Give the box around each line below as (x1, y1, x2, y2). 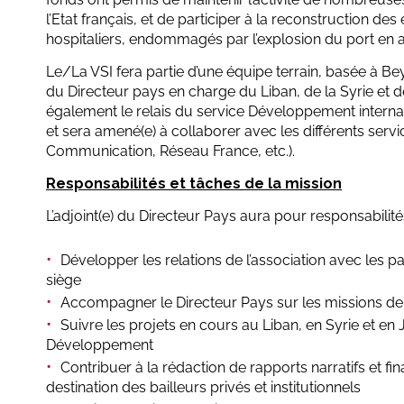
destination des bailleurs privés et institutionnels (46, 379, 361, 397)
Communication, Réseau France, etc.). (46, 142, 295, 161)
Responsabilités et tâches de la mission (46, 175, 342, 193)
